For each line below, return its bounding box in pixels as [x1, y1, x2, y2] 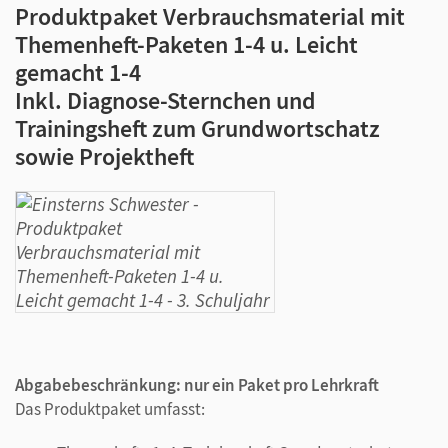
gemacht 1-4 [15, 57, 141, 88]
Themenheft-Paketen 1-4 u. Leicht [15, 29, 358, 60]
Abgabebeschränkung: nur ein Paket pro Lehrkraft [15, 374, 379, 396]
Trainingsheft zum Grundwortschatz [15, 113, 380, 144]
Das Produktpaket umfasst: [15, 398, 205, 420]
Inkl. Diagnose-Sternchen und [15, 85, 316, 116]
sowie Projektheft [15, 141, 194, 172]
